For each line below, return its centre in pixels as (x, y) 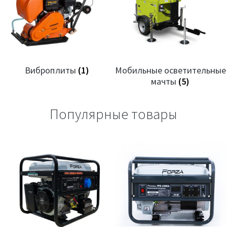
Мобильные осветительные (170, 70)
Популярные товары (113, 114)
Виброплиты (51, 70)
